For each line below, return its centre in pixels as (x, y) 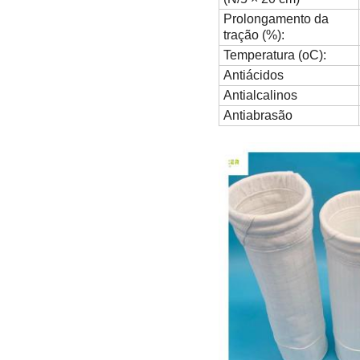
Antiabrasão (258, 116)
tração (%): (254, 35)
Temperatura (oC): (275, 55)
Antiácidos (254, 76)
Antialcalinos (260, 96)
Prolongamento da (276, 19)
